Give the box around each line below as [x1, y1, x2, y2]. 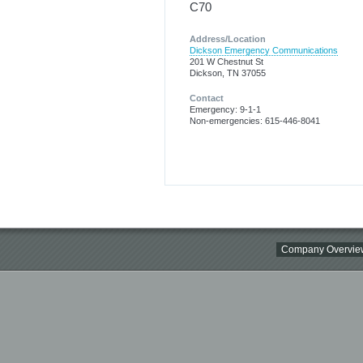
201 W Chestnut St [190, 57, 263, 67]
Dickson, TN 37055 [190, 68, 266, 79]
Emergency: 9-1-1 [190, 104, 261, 114]
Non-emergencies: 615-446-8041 [190, 115, 320, 126]
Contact [190, 92, 224, 103]
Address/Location [190, 34, 266, 45]
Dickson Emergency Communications [190, 45, 338, 56]
